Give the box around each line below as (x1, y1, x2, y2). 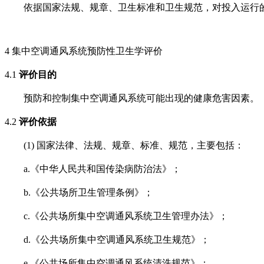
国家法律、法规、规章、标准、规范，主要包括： (37, 140, 244, 151)
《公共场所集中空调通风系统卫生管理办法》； (30, 211, 228, 222)
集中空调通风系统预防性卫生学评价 (12, 46, 163, 57)
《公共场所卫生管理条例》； (31, 187, 153, 198)
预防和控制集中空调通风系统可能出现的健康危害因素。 (24, 93, 259, 104)
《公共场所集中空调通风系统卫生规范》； (31, 235, 210, 245)
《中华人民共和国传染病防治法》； (30, 164, 181, 174)
